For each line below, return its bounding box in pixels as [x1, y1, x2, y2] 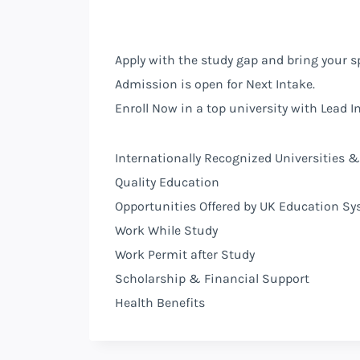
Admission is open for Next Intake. [115, 76, 315, 92]
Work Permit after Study [115, 246, 255, 262]
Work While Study [115, 222, 218, 238]
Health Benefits [115, 294, 205, 310]
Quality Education [115, 174, 219, 190]
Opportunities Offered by [115, 198, 260, 214]
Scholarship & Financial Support [115, 270, 309, 286]
